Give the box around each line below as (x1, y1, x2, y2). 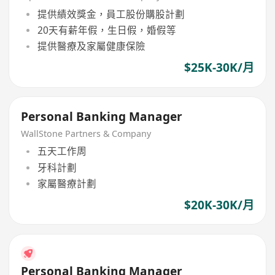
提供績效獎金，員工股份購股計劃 (37, 7, 185, 21)
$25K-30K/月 (184, 60, 254, 76)
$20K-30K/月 (184, 197, 254, 214)
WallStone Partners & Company (21, 127, 152, 139)
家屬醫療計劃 (37, 176, 96, 190)
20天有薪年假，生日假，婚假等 (37, 23, 176, 37)
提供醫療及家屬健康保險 (37, 39, 145, 53)
